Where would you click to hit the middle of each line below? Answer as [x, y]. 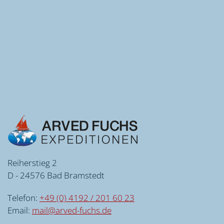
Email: [20, 210]
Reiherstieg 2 [32, 162]
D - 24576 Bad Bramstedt [56, 175]
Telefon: [23, 197]
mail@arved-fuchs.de [72, 210]
